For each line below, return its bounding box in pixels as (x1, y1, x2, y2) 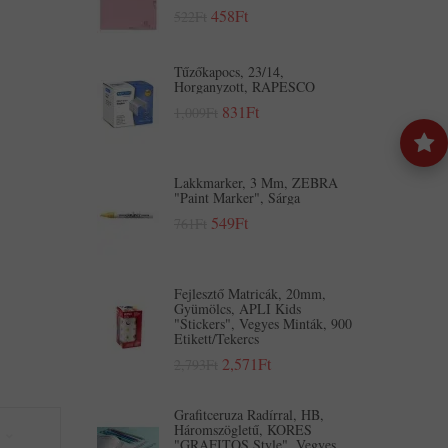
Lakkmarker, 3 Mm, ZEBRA (174, 173, 338, 192)
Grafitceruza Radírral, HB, (174, 405, 324, 424)
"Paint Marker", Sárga (174, 188, 300, 207)
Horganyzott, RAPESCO (174, 77, 315, 96)
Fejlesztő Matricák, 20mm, (174, 284, 326, 303)
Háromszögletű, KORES (174, 420, 312, 439)
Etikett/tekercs (174, 329, 259, 348)
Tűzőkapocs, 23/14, (174, 62, 284, 81)
